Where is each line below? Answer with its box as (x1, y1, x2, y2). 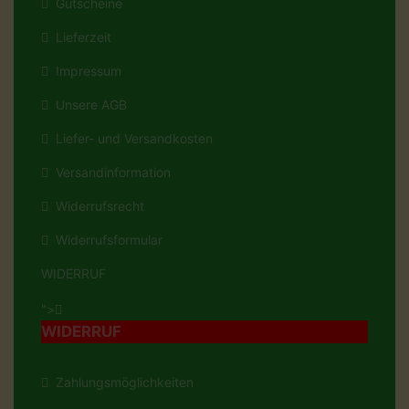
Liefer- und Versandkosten (48, 131, 213, 147)
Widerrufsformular (48, 232, 163, 248)
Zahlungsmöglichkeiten (48, 374, 194, 391)
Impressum (48, 63, 121, 79)
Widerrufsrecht (48, 198, 144, 215)
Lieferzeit (48, 29, 111, 46)
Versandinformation (48, 164, 171, 181)
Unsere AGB (48, 97, 127, 113)
